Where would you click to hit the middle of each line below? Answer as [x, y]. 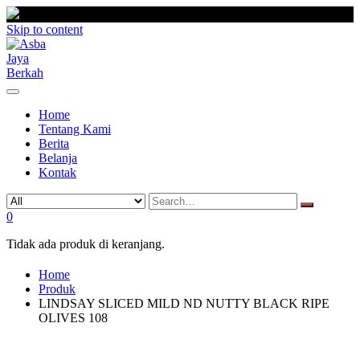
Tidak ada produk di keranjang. [86, 244]
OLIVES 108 [73, 317]
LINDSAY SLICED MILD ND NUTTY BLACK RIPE [184, 303]
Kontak [57, 172]
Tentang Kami [75, 129]
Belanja [58, 158]
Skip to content [45, 29]
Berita [54, 143]
